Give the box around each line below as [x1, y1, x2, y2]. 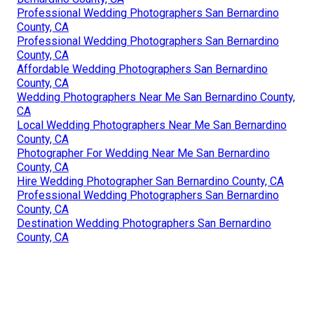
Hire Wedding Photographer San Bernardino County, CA [17, 174, 284, 188]
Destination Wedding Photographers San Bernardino [17, 216, 271, 230]
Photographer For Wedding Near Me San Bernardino [17, 146, 270, 160]
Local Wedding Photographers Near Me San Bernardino [17, 118, 287, 132]
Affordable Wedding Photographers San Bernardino [17, 62, 268, 76]
